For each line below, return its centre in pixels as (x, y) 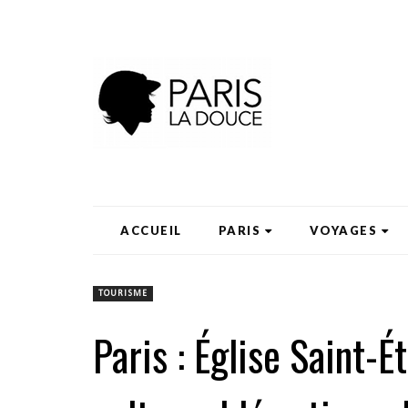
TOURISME (123, 294)
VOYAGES (343, 230)
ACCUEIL (151, 230)
